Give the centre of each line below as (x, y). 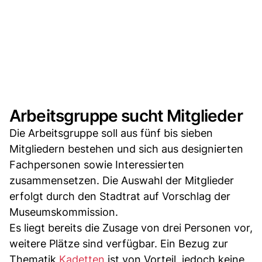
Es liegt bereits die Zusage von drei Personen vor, (131, 227)
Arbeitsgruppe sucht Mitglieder (126, 116)
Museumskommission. (64, 212)
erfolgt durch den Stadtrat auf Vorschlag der (120, 196)
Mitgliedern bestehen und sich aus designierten (126, 149)
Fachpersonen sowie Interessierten (97, 164)
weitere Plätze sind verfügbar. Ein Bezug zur (119, 243)
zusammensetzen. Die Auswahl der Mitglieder (122, 180)
